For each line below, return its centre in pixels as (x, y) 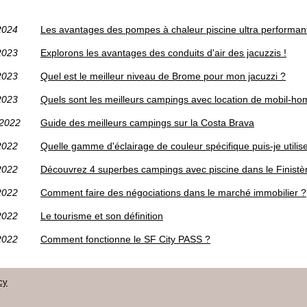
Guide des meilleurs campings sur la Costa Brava (147, 122)
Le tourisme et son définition (102, 216)
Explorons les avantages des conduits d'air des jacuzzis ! (163, 52)
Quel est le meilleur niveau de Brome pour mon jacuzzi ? (163, 76)
